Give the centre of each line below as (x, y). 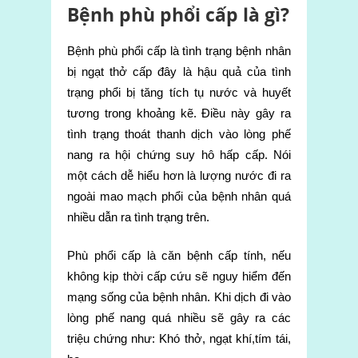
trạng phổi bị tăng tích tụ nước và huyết (179, 93)
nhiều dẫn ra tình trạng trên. (138, 217)
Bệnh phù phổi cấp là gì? (178, 15)
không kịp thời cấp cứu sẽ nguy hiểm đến (179, 276)
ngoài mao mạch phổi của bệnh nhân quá (179, 197)
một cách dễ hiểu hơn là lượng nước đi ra (179, 176)
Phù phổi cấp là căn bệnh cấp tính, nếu (179, 256)
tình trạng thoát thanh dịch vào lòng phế (179, 134)
